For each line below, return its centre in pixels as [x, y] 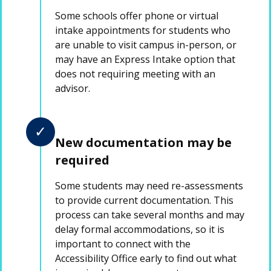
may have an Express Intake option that [145, 59]
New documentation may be [143, 142]
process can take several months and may [150, 214]
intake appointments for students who [143, 30]
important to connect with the [123, 243]
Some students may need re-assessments [149, 185]
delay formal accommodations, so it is [140, 229]
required [82, 160]
